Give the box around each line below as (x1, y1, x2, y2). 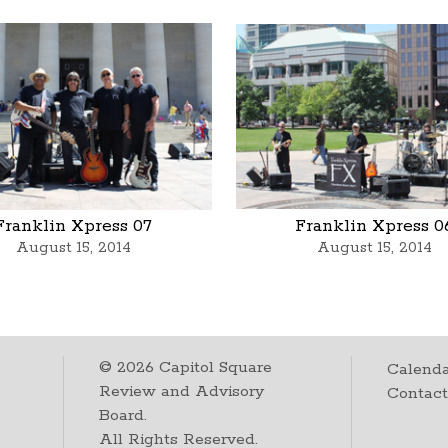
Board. (99, 404, 148, 426)
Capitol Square (154, 356, 273, 378)
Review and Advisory (99, 380, 265, 402)
